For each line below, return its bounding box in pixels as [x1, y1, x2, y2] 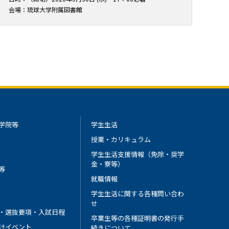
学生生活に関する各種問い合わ [91, 188, 185, 198]
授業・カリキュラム [91, 134, 151, 144]
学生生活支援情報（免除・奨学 [91, 149, 185, 159]
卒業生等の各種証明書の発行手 [91, 213, 185, 223]
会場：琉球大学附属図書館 [8, 5, 82, 14]
